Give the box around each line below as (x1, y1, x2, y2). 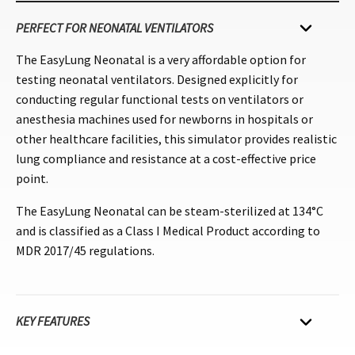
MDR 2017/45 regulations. (16, 242, 155, 258)
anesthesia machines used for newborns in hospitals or (16, 110, 313, 127)
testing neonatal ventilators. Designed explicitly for (16, 71, 298, 87)
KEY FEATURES (16, 313, 90, 330)
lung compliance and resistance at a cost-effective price (16, 150, 316, 166)
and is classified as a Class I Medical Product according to (16, 222, 320, 239)
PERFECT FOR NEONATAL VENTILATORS (16, 19, 213, 36)
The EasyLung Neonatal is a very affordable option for (16, 51, 306, 67)
